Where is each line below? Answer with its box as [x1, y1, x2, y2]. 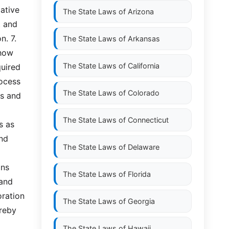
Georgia [128, 197, 155, 205]
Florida [128, 170, 151, 178]
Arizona [128, 7, 154, 16]
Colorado [128, 88, 159, 97]
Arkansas [128, 34, 160, 43]
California [128, 61, 159, 70]
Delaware [128, 143, 159, 151]
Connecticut [128, 116, 169, 124]
